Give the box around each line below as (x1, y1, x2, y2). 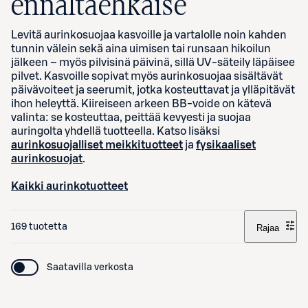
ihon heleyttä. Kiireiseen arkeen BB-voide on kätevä (11, 98, 272, 109)
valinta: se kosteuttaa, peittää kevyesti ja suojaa (11, 112, 251, 123)
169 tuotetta (11, 221, 67, 232)
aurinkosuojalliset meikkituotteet (11, 140, 183, 151)
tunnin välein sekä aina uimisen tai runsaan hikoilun (11, 43, 271, 54)
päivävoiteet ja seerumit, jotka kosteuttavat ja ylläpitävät (11, 85, 295, 96)
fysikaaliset (196, 140, 256, 151)
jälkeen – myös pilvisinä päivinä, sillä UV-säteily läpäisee (11, 57, 295, 68)
